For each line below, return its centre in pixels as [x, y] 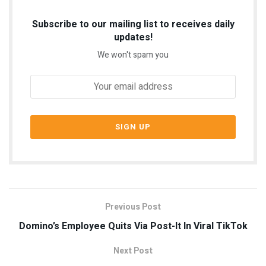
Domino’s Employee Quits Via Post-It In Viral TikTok [133, 226]
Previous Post [133, 207]
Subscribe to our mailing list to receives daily [133, 24]
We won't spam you [133, 55]
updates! [133, 37]
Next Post [133, 251]
